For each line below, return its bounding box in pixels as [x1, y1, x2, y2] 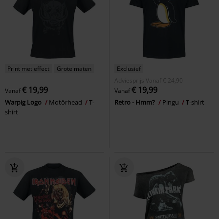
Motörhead [49, 97, 84, 107]
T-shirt [186, 97, 204, 107]
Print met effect [7, 64, 49, 73]
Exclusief [117, 64, 141, 73]
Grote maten [57, 64, 91, 73]
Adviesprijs [114, 76, 144, 85]
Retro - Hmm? [114, 97, 156, 107]
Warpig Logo [5, 97, 43, 107]
